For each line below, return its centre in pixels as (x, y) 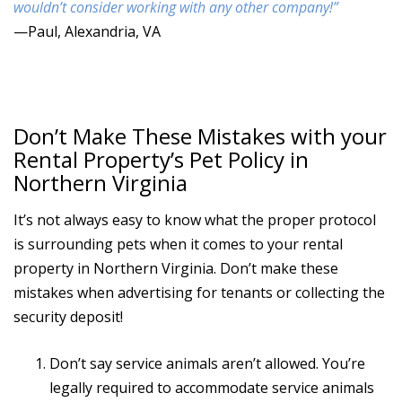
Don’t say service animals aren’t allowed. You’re (207, 364)
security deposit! (68, 317)
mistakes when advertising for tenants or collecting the (199, 293)
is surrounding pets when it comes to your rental (178, 245)
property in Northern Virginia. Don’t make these (176, 269)
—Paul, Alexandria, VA (87, 32)
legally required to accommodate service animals (212, 388)
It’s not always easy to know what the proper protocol (195, 220)
